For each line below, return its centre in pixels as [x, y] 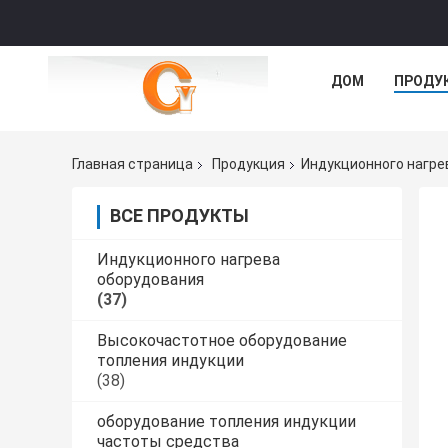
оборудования [150, 280]
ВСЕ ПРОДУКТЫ [179, 216]
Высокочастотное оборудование [222, 341]
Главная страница [132, 164]
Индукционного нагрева [188, 260]
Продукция [248, 164]
